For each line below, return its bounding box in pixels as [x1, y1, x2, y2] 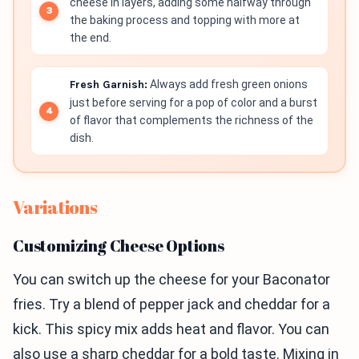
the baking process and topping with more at [70, 14, 300, 27]
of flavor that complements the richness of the [70, 114, 313, 127]
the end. [70, 31, 111, 45]
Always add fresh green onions [147, 78, 308, 91]
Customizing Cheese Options [13, 235, 224, 257]
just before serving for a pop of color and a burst [70, 96, 317, 110]
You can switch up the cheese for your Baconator [13, 271, 330, 288]
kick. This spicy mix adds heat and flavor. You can [13, 321, 329, 338]
